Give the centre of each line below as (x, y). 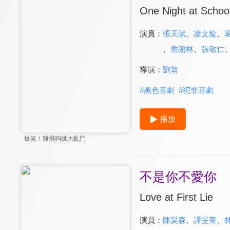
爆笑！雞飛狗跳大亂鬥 (55, 139)
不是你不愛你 (178, 177)
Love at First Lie (176, 197)
